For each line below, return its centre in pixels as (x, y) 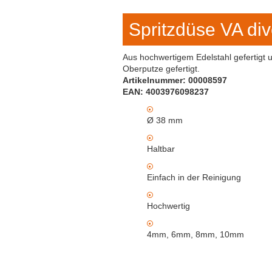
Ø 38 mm (165, 120)
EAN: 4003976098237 (166, 92)
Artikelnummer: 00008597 (175, 80)
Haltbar (161, 149)
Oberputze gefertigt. (161, 69)
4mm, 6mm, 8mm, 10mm (195, 234)
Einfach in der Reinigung (194, 177)
